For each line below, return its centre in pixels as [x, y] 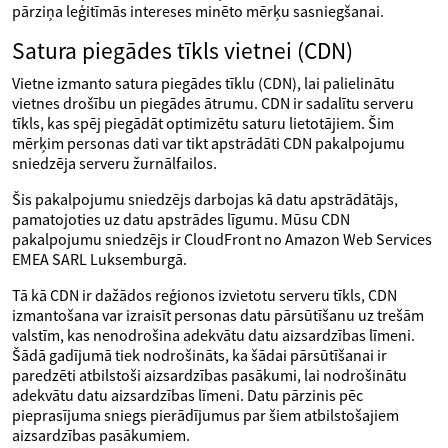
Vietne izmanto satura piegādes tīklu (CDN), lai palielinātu [203, 83]
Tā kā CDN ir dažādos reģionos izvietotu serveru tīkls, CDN [204, 295]
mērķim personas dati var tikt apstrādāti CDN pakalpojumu [208, 143]
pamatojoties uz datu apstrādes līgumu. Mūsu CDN [181, 219]
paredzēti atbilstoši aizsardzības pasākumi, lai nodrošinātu [209, 375]
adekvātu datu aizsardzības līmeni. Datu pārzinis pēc [187, 395]
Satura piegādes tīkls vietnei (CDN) [182, 50]
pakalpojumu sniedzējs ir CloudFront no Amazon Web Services [222, 239]
